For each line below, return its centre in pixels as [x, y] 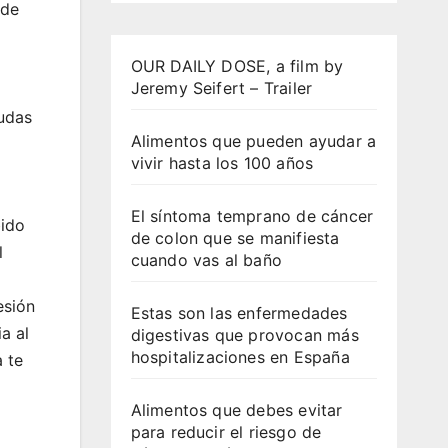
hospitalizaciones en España [240, 356]
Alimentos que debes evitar [236, 409]
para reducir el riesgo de [226, 431]
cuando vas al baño [206, 259]
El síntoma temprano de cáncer [252, 215]
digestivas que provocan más [244, 334]
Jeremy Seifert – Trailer [221, 87]
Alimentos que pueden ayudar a [253, 140]
